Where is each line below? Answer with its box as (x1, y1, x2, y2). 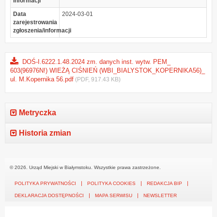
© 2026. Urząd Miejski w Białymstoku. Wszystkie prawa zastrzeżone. (10, 165, 161, 170)
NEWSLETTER (143, 193, 177, 199)
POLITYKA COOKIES (87, 181, 136, 186)
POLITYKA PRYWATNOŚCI (15, 181, 76, 186)
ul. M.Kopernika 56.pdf (10, 75, 74, 83)
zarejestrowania (13, 18, 57, 26)
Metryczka (17, 108, 56, 117)
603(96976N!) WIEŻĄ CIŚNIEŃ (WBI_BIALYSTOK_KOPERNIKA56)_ (10, 66, 205, 74)
